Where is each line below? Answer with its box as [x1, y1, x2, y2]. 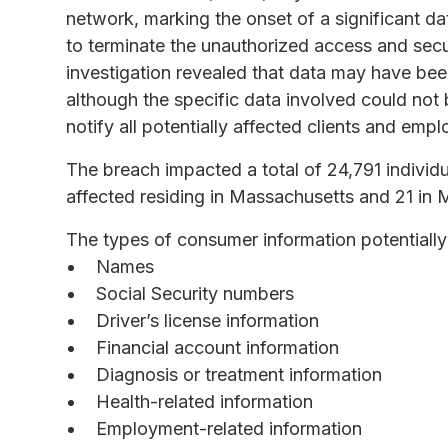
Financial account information [96, 336, 339, 358]
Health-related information [96, 390, 313, 412]
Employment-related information [96, 417, 362, 439]
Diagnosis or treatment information [96, 363, 382, 385]
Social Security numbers [96, 282, 294, 304]
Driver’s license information [96, 309, 319, 331]
